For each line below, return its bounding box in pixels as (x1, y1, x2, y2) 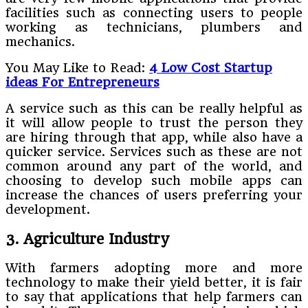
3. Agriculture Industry (5, 230, 168, 247)
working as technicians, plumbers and (5, 19, 302, 34)
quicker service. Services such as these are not (5, 144, 302, 159)
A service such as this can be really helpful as (5, 100, 302, 115)
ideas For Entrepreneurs (5, 74, 159, 89)
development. (5, 201, 90, 217)
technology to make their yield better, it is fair (5, 275, 302, 290)
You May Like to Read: (5, 60, 149, 75)
